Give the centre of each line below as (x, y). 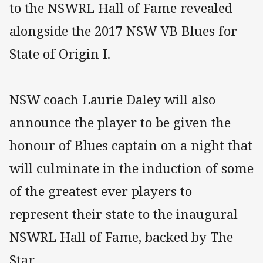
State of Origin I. (60, 54)
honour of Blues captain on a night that (131, 146)
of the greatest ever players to (101, 191)
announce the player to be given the (120, 123)
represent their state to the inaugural (124, 214)
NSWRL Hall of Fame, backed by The (121, 237)
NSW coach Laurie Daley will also (112, 100)
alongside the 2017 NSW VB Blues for (123, 31)
